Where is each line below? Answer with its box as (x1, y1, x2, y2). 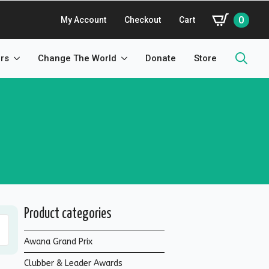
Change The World (38, 53, 116, 64)
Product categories (24, 207, 112, 221)
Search (225, 74, 256, 86)
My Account (61, 15, 106, 25)
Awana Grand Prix (24, 236, 92, 247)
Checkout (124, 15, 161, 25)
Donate (145, 53, 176, 64)
